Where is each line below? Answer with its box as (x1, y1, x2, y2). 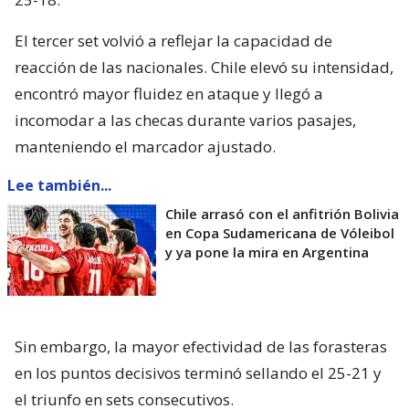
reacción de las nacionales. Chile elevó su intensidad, (15, 56, 393, 78)
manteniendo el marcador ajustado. (15, 135, 276, 157)
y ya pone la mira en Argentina (165, 242, 369, 261)
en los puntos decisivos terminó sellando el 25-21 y (15, 362, 382, 383)
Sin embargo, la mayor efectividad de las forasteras (15, 335, 387, 357)
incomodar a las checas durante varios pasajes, (15, 109, 356, 131)
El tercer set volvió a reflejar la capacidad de (15, 29, 332, 51)
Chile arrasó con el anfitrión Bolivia (165, 204, 399, 223)
